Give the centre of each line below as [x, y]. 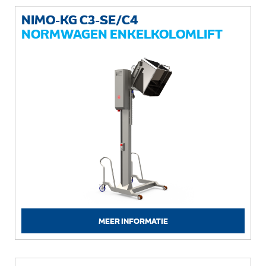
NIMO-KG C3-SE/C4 [80, 20]
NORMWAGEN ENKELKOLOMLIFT [122, 34]
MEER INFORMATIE [133, 221]
